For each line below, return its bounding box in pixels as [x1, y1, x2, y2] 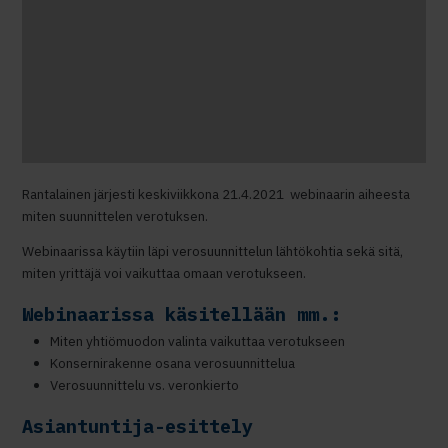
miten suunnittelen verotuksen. [22, 206, 209, 225]
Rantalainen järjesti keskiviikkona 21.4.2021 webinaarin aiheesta [22, 184, 411, 203]
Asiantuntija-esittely [22, 414, 254, 439]
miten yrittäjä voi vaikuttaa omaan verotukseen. [22, 264, 307, 283]
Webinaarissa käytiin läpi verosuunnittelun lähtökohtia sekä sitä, [22, 242, 404, 261]
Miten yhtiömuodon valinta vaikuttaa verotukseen [49, 332, 345, 351]
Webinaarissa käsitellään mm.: [22, 301, 342, 326]
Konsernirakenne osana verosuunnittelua [49, 354, 295, 373]
